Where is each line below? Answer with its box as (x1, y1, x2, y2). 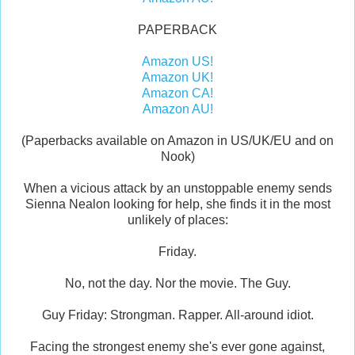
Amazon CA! (142, 86, 213, 101)
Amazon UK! (142, 71, 213, 85)
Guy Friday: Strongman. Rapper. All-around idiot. (41, 308, 314, 323)
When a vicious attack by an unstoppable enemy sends (23, 181, 332, 196)
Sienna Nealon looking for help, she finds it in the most (25, 197, 330, 212)
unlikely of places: (127, 213, 228, 227)
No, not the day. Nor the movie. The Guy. (64, 277, 291, 291)
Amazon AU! (142, 102, 213, 116)
